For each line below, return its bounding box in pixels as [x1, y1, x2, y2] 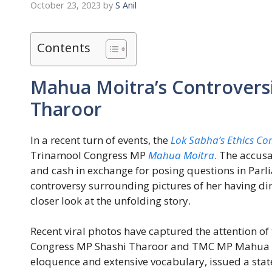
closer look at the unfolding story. [30, 193, 191, 208]
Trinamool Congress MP [30, 148, 148, 162]
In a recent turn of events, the [30, 132, 168, 147]
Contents [37, 38, 90, 56]
